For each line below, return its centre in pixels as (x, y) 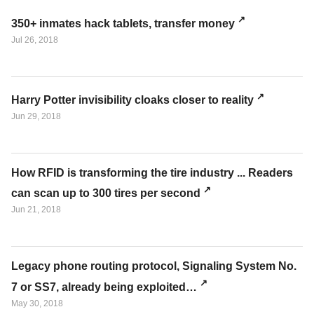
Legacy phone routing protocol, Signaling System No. (154, 266)
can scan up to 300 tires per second (106, 193)
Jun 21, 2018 (36, 210)
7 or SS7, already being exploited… (104, 287)
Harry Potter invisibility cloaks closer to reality (132, 100)
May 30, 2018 (37, 303)
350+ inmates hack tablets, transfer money (123, 23)
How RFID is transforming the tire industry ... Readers (152, 172)
